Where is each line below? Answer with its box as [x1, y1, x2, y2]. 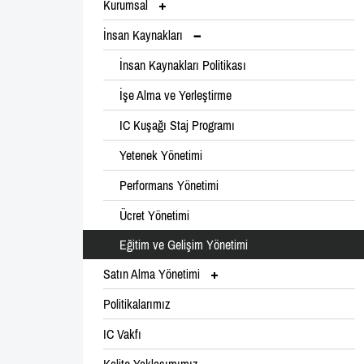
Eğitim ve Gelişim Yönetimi [119, 237, 248, 252]
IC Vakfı [103, 327, 141, 341]
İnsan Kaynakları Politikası [119, 58, 246, 72]
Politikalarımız [103, 297, 171, 311]
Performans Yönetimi [119, 178, 219, 193]
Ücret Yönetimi [119, 208, 189, 223]
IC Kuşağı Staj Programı [119, 118, 235, 132]
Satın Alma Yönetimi [103, 266, 203, 281]
